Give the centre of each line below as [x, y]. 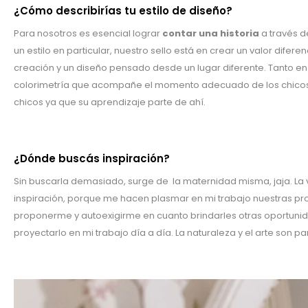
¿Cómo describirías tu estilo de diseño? [123, 10]
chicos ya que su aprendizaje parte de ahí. [110, 102]
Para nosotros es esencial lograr [88, 33]
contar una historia [211, 33]
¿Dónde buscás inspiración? [92, 158]
